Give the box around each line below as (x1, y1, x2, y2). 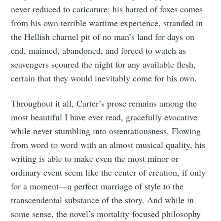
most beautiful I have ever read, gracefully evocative (11, 111, 198, 123)
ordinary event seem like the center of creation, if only (11, 166, 206, 179)
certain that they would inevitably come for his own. (11, 72, 197, 84)
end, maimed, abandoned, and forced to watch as (11, 44, 186, 57)
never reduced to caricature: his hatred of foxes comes (11, 3, 203, 15)
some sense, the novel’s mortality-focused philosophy (11, 208, 201, 220)
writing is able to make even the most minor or (11, 152, 179, 165)
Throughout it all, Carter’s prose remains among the (11, 97, 197, 110)
